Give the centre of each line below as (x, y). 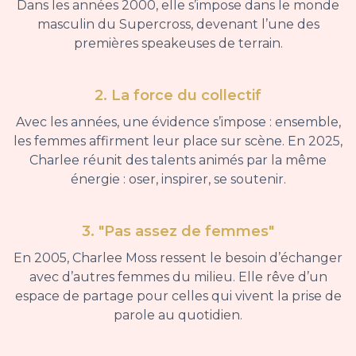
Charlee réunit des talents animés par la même (178, 161)
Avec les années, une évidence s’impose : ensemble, (178, 122)
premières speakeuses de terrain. (178, 44)
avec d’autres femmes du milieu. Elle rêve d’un (178, 277)
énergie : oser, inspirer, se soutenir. (178, 180)
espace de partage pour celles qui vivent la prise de (178, 296)
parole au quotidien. (178, 315)
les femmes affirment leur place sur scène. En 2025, (178, 141)
